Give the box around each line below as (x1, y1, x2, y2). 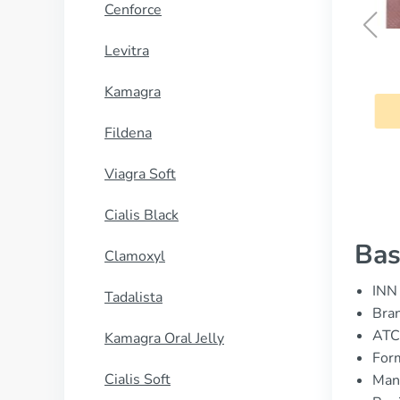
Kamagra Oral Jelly (104, 329, 224, 348)
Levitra (104, 41, 149, 61)
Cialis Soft (104, 370, 171, 389)
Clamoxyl (104, 246, 165, 266)
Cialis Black (104, 205, 179, 225)
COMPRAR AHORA (167, 101, 289, 120)
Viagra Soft (104, 164, 176, 184)
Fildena (104, 123, 152, 143)
